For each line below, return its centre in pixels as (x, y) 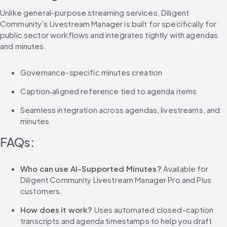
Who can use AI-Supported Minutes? (92, 169)
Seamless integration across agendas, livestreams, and (120, 110)
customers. (42, 191)
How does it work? (56, 210)
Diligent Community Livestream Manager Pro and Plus (116, 180)
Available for (186, 169)
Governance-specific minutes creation (91, 72)
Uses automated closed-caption (153, 210)
